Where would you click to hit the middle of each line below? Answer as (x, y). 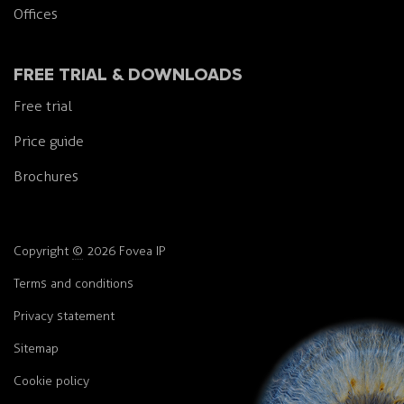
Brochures (46, 176)
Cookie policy (51, 381)
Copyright (43, 251)
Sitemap (36, 348)
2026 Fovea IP (124, 251)
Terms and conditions (73, 283)
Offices (36, 14)
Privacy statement (64, 316)
